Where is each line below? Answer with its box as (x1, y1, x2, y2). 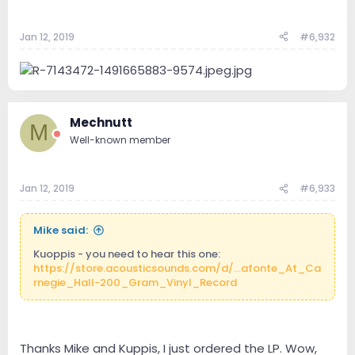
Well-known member (70, 132, 170, 147)
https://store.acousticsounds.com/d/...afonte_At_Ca (33, 261, 321, 277)
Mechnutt (70, 113, 132, 131)
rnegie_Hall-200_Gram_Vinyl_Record (33, 275, 237, 291)
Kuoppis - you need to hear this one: (33, 246, 220, 262)
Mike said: (33, 223, 88, 239)
